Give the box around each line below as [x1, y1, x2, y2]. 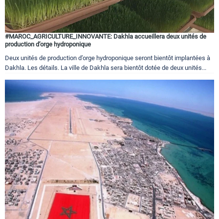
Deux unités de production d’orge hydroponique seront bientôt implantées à [5, 54, 210, 62]
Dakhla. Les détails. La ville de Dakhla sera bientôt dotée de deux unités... [5, 64, 206, 71]
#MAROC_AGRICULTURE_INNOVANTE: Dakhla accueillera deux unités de [5, 32, 206, 40]
